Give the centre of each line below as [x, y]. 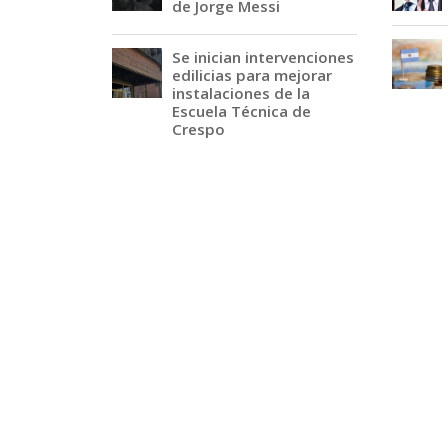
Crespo [198, 129]
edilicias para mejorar [252, 75]
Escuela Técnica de [241, 111]
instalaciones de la [241, 93]
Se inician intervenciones [263, 57]
